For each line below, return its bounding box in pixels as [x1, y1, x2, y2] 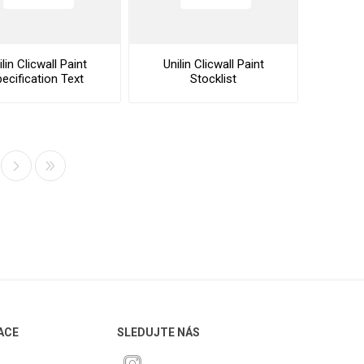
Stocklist [190, 71, 237, 86]
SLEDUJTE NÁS [117, 326, 201, 340]
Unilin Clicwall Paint [162, 56, 264, 71]
